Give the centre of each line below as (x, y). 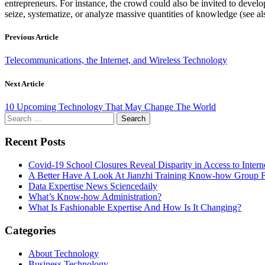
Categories (30, 230)
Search (17, 117)
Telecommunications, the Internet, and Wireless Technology (116, 60)
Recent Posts (35, 142)
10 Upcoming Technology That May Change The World (110, 106)
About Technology (64, 253)
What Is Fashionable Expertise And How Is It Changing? (135, 208)
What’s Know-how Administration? (95, 197)
